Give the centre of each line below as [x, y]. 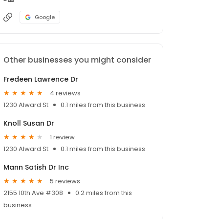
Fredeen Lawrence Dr [41, 79]
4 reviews [65, 93]
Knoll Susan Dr [29, 123]
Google [45, 17]
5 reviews [65, 181]
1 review [62, 137]
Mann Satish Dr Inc [36, 167]
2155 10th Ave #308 [33, 193]
